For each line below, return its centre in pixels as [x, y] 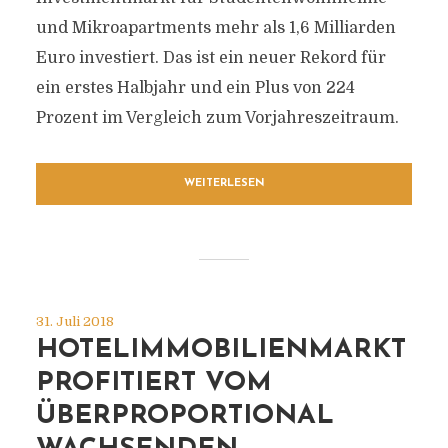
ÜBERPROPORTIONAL [184, 416]
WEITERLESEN [224, 183]
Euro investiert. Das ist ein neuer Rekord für [210, 58]
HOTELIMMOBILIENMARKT [220, 350]
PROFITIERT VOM [153, 383]
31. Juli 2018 [74, 321]
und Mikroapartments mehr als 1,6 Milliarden [215, 28]
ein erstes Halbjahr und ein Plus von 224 [195, 88]
